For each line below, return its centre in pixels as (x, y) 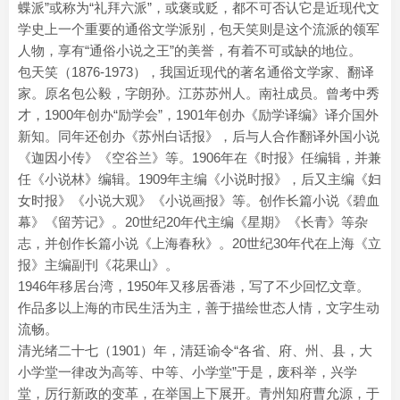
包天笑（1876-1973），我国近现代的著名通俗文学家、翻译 (196, 72)
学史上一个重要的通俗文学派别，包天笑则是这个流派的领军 (199, 29)
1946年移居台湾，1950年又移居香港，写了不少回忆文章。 (194, 286)
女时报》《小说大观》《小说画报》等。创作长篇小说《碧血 (199, 200)
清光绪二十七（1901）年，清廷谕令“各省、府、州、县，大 (195, 350)
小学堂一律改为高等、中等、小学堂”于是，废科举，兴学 (187, 372)
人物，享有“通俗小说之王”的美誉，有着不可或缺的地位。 (190, 50)
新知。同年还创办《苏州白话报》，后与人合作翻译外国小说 (199, 136)
